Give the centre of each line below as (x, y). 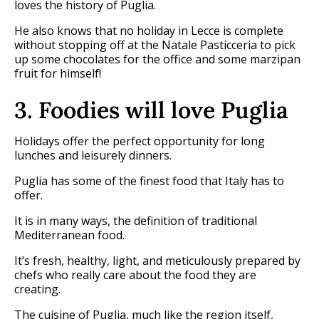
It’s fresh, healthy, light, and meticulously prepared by (157, 261)
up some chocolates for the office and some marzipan (157, 59)
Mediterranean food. (69, 235)
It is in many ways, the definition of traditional (136, 221)
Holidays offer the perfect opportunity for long (140, 141)
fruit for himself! (58, 74)
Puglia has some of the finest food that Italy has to (149, 181)
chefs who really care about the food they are (135, 275)
